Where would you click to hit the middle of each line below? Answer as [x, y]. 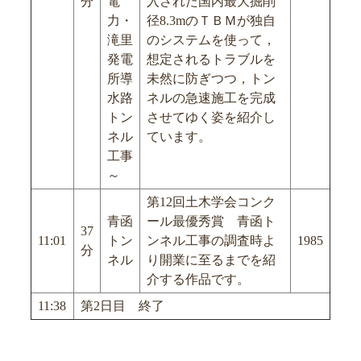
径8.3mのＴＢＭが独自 [211, 20]
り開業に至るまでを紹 [211, 259]
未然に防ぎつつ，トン [211, 78]
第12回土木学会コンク [211, 201]
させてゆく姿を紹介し [211, 117]
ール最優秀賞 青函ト [211, 221]
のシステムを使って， [211, 39]
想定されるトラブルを [211, 59]
